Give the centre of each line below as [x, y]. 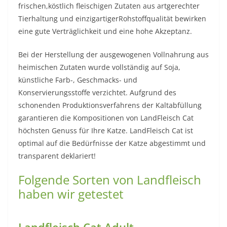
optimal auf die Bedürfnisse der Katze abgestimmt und [112, 143]
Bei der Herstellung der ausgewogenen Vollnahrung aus [113, 54]
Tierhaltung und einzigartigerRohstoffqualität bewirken [112, 18]
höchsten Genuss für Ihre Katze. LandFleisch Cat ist [106, 130]
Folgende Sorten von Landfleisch [110, 180]
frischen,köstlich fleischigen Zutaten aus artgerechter [109, 6]
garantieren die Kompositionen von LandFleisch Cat [106, 118]
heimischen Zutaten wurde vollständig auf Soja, [99, 67]
